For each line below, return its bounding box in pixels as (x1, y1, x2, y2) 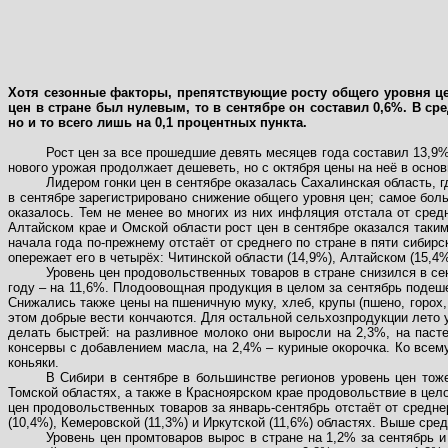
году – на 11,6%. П (8, 280, 122, 295)
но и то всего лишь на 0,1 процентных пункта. (8, 115, 307, 130)
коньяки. (8, 355, 59, 370)
